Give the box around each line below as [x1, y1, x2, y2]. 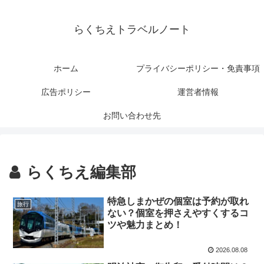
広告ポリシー [41, 87, 91, 97]
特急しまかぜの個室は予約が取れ [107, 196, 249, 206]
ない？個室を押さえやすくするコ [107, 207, 249, 218]
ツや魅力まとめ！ [107, 219, 183, 230]
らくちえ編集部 [27, 163, 136, 181]
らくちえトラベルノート [74, 24, 190, 36]
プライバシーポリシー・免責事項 [136, 64, 260, 74]
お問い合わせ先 [103, 111, 161, 121]
